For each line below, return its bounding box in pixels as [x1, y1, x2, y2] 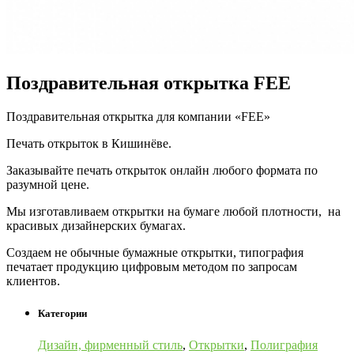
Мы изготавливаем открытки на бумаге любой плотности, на [6, 205, 341, 219]
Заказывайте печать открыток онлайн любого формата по [6, 164, 318, 178]
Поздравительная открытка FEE [6, 73, 291, 94]
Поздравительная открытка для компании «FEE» [6, 110, 270, 124]
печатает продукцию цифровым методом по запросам [6, 260, 297, 274]
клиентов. [6, 274, 60, 288]
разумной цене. [6, 178, 89, 192]
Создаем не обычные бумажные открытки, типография [6, 246, 303, 260]
